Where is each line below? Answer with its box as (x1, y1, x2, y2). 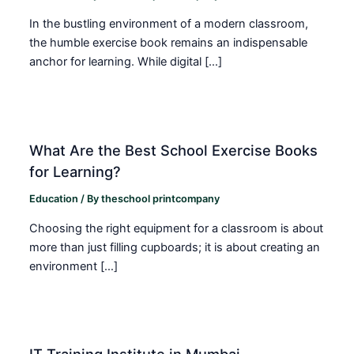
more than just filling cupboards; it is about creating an (29, 239, 321, 254)
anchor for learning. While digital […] (29, 55, 223, 70)
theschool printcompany (101, 192, 220, 205)
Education (29, 192, 79, 205)
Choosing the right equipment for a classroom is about (29, 220, 324, 235)
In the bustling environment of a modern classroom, (29, 17, 309, 32)
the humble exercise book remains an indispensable (29, 36, 308, 51)
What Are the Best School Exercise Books (29, 141, 318, 160)
